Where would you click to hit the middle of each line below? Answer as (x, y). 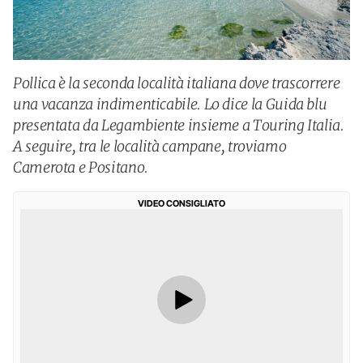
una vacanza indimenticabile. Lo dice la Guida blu (170, 104)
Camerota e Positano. (81, 167)
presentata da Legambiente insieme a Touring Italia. (179, 125)
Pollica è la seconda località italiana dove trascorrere (177, 83)
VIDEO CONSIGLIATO (181, 203)
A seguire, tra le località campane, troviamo (150, 146)
